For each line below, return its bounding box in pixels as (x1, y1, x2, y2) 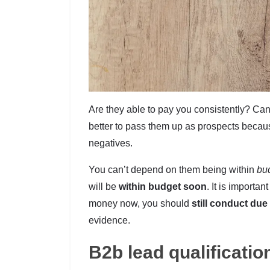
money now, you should (89, 198, 192, 209)
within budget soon (119, 181, 207, 192)
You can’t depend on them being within (89, 165, 257, 175)
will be (89, 181, 119, 192)
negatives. (89, 138, 133, 149)
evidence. (89, 215, 130, 226)
